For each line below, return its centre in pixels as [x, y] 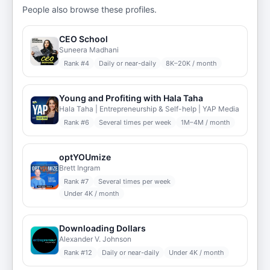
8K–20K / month [191, 63]
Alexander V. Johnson [95, 239]
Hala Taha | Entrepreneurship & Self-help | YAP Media [149, 109]
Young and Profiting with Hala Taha [131, 98]
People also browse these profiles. [89, 9]
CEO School [83, 39]
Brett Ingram [80, 168]
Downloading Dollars [102, 228]
